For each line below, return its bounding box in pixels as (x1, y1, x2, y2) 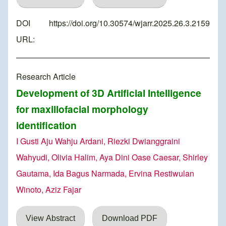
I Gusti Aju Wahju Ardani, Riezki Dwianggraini (16, 135, 180, 147)
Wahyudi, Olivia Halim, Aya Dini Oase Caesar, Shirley (16, 151, 208, 163)
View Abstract (26, 214, 75, 223)
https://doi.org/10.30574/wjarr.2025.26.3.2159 (49, 17, 210, 29)
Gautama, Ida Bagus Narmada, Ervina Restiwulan (16, 167, 194, 180)
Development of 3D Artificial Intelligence (16, 86, 201, 100)
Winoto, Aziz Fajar (16, 184, 81, 196)
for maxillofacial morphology (16, 102, 148, 117)
